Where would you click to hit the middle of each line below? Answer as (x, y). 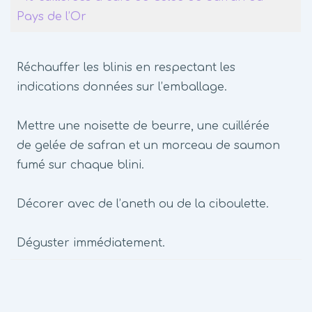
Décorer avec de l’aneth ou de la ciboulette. (143, 204)
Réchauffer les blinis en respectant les (126, 68)
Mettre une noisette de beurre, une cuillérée (143, 126)
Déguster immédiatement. (91, 243)
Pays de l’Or (52, 17)
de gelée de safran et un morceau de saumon (148, 146)
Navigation (61, 290)
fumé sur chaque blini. (80, 165)
